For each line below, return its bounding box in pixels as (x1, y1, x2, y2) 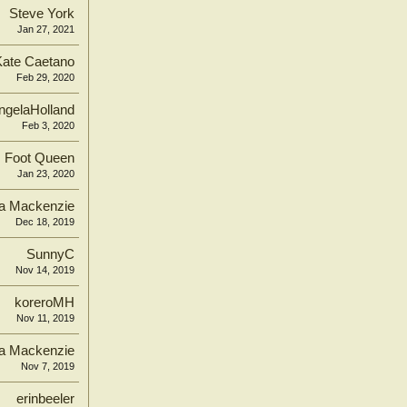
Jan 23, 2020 (17, 168, 74, 179)
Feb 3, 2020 (22, 120, 74, 131)
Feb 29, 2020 (16, 72, 74, 83)
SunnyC (26, 247, 74, 262)
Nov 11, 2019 (16, 313, 74, 323)
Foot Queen (5, 151, 74, 165)
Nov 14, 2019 (15, 264, 74, 275)
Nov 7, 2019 (21, 361, 74, 372)
